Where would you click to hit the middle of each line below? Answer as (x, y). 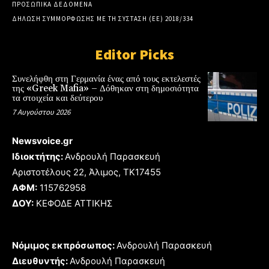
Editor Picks (134, 55)
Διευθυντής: (41, 261)
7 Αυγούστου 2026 (41, 112)
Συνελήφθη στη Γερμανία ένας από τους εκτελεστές (106, 79)
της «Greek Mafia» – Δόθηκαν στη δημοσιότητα (105, 89)
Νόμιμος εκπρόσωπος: (64, 245)
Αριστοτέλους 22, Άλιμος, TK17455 (86, 172)
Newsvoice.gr (42, 141)
